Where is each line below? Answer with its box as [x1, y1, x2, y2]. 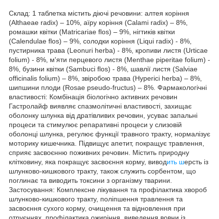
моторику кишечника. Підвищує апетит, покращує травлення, [9, 139, 204, 147]
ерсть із [184, 157, 208, 166]
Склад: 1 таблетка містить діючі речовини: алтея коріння [9, 9, 189, 17]
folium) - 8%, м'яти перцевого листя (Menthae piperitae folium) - [9, 55, 210, 64]
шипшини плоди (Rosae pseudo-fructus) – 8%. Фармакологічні [9, 83, 207, 91]
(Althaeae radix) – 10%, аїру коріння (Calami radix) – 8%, [9, 18, 188, 26]
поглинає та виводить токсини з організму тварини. [9, 176, 172, 184]
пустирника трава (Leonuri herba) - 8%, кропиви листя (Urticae [9, 46, 208, 54]
